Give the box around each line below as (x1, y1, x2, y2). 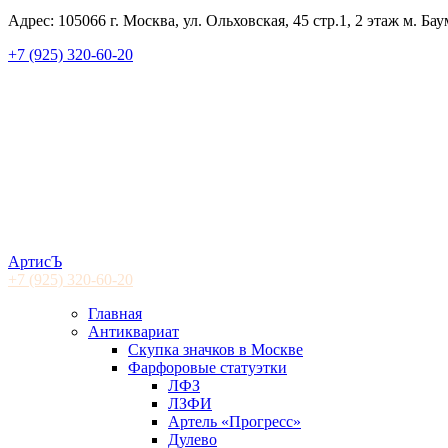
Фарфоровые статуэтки (128, 359, 287, 376)
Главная (88, 305, 142, 322)
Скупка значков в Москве (128, 341, 303, 358)
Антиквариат (88, 323, 179, 340)
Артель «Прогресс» (168, 413, 301, 430)
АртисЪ (8, 253, 62, 270)
